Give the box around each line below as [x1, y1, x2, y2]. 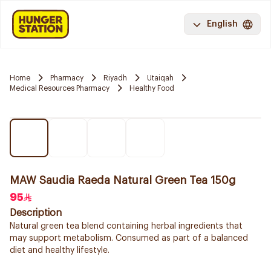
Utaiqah [147, 74, 174, 82]
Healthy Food [129, 84, 174, 92]
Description [10, 208, 62, 218]
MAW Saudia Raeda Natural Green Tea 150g [10, 175, 236, 186]
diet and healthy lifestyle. [10, 246, 109, 255]
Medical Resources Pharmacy [10, 84, 109, 92]
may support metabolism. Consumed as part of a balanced [10, 234, 248, 243]
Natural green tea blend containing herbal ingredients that [10, 222, 243, 230]
